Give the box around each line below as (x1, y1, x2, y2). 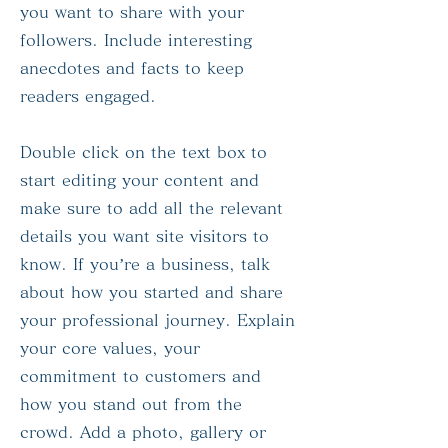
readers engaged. (20, 88, 156, 104)
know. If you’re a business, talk (20, 256, 270, 272)
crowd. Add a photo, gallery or (20, 424, 266, 440)
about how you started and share (20, 284, 283, 300)
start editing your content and (20, 172, 259, 188)
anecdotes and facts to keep (20, 60, 244, 76)
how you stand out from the (20, 396, 242, 412)
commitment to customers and (20, 368, 261, 384)
